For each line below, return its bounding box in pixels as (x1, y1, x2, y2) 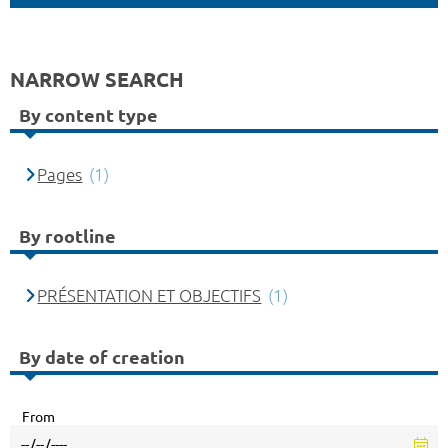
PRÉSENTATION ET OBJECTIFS (37, 286, 262, 306)
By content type (19, 104, 158, 125)
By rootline (19, 225, 116, 246)
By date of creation (19, 346, 185, 367)
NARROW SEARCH (10, 68, 184, 92)
